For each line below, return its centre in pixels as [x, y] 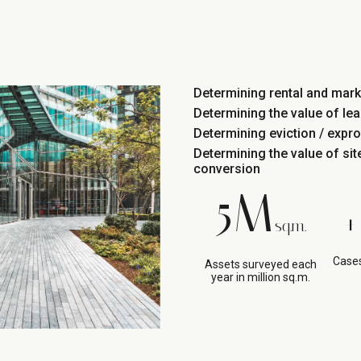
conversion [227, 169]
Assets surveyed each [260, 264]
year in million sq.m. [260, 277]
